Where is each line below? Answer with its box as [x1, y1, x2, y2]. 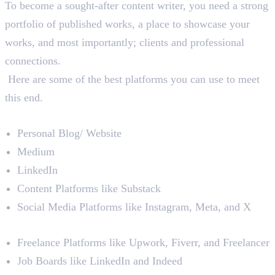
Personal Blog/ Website [17, 126, 122, 139]
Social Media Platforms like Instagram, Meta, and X [17, 200, 251, 213]
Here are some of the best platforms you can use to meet [5, 72, 260, 85]
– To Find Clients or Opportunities [5, 215, 241, 233]
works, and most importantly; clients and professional [5, 36, 244, 48]
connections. [5, 54, 64, 67]
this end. [5, 91, 46, 104]
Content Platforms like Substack [17, 182, 164, 195]
